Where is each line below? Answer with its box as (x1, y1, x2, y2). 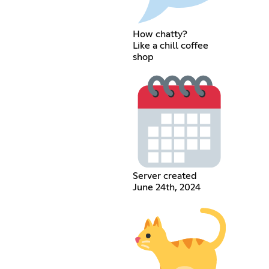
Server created (132, 171, 197, 181)
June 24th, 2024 (132, 183, 201, 193)
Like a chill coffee (132, 40, 208, 50)
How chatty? (132, 29, 187, 39)
